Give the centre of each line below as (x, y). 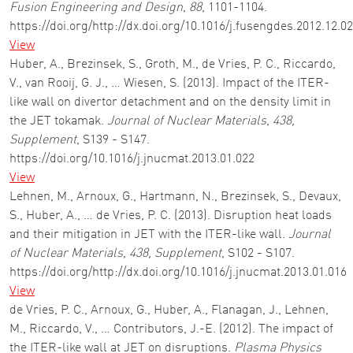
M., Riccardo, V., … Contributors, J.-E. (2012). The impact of (171, 329)
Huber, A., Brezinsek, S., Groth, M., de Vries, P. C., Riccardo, (173, 65)
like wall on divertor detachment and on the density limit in (170, 102)
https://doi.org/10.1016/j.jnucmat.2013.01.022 (132, 159)
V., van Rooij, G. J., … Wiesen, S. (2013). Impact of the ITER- (169, 84)
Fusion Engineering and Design (96, 8)
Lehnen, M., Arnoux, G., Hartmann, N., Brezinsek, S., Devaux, (175, 197)
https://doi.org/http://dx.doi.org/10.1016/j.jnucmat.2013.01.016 (178, 273)
